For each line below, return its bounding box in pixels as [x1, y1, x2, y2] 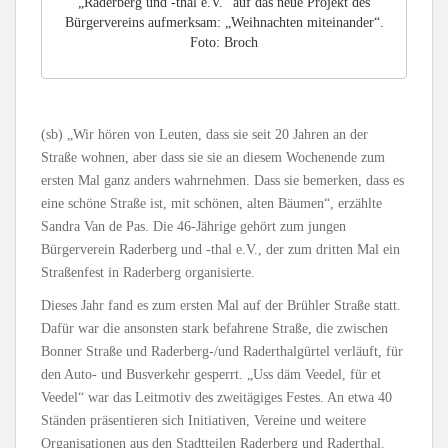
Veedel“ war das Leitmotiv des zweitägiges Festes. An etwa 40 [41, 389, 392, 405]
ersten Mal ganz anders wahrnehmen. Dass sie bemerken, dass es [41, 172, 404, 188]
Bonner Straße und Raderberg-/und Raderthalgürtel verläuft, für [41, 343, 403, 359]
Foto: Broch [190, 35, 258, 51]
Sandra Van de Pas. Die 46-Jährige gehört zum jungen [41, 218, 346, 234]
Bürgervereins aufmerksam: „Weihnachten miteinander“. [64, 15, 384, 31]
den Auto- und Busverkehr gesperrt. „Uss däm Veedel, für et [41, 366, 381, 382]
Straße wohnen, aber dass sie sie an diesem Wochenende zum [41, 149, 385, 165]
